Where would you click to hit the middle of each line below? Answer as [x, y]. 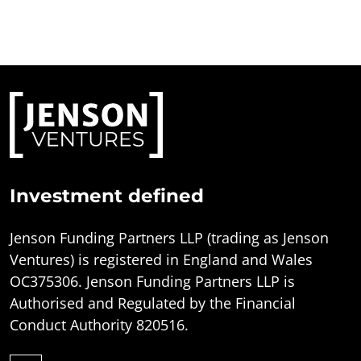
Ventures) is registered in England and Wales [161, 259]
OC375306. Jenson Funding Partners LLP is [152, 281]
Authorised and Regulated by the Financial [153, 303]
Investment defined [107, 195]
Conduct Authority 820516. [99, 324]
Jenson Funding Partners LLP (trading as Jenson [169, 237]
